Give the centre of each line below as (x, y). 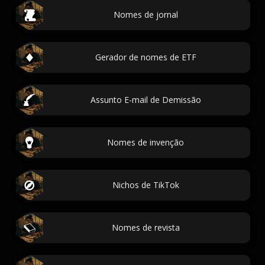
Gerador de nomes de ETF (146, 57)
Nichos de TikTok (146, 185)
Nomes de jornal (146, 14)
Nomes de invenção (146, 142)
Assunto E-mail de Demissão (146, 100)
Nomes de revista (146, 227)
